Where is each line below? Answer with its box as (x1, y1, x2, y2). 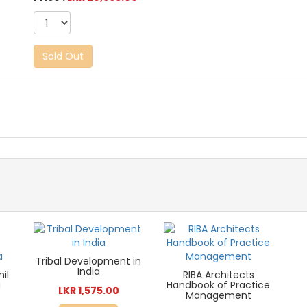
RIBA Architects (182, 268, 254, 282)
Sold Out (42, 49, 84, 64)
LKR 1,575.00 (58, 284, 119, 298)
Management (185, 288, 251, 303)
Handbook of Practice (167, 278, 271, 293)
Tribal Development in (36, 254, 142, 269)
